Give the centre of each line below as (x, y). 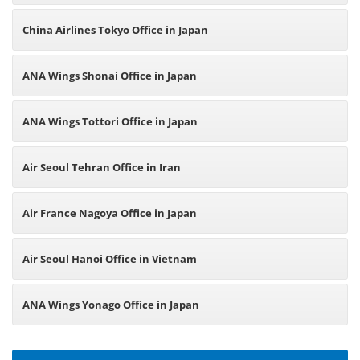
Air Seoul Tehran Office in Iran (102, 167)
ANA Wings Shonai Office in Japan (110, 76)
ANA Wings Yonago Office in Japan (111, 305)
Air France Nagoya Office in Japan (110, 213)
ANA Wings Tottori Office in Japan (110, 121)
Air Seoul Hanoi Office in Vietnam (110, 259)
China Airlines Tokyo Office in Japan (115, 30)
